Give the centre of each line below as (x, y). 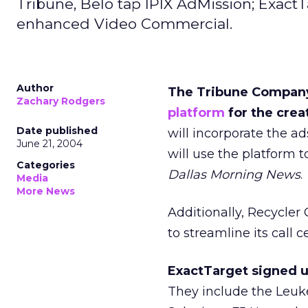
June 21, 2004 (49, 144)
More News (46, 191)
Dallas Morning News (234, 175)
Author (35, 88)
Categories (46, 165)
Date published (57, 131)
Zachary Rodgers (61, 101)
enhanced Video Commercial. (124, 24)
